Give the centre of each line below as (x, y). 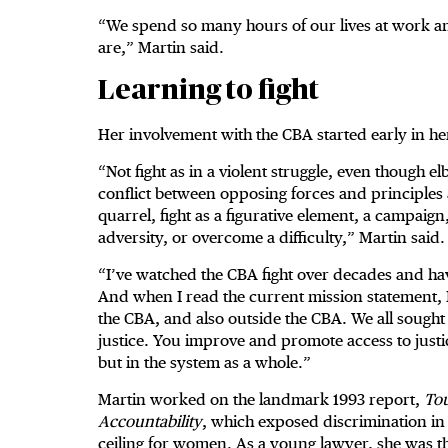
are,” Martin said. (165, 48)
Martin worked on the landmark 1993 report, (261, 400)
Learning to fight (208, 91)
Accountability (150, 422)
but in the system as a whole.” (208, 363)
